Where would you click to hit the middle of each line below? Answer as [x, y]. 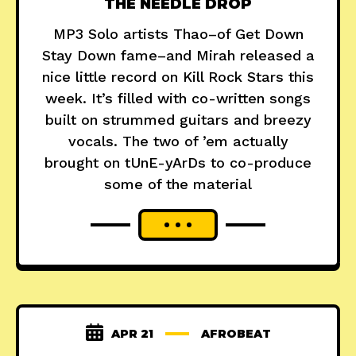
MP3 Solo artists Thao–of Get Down [178, 34]
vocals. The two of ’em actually [178, 141]
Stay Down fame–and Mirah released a [178, 56]
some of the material [178, 184]
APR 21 [132, 334]
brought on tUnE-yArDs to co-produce [178, 163]
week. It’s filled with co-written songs [178, 99]
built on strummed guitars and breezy [178, 120]
